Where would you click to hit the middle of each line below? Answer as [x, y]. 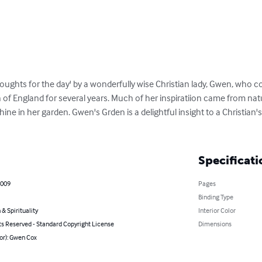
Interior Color [217, 210]
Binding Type [216, 196]
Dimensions [215, 223]
